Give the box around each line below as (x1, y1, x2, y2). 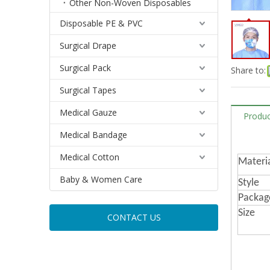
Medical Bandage (60, 129, 127, 140)
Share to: (231, 64, 266, 76)
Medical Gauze (60, 107, 117, 118)
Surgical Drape (60, 40, 116, 51)
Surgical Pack (60, 62, 111, 74)
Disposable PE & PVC (60, 17, 143, 29)
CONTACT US (107, 212, 161, 223)
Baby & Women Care (60, 174, 142, 185)
